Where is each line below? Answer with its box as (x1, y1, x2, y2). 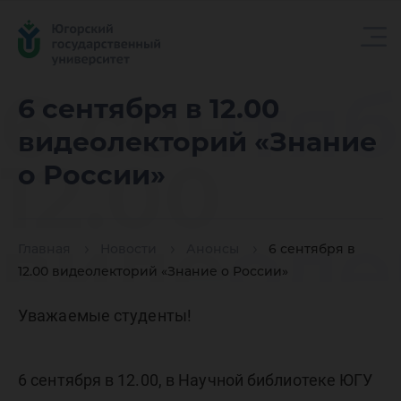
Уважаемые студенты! (18, 306, 192, 325)
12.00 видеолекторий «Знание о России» (18, 263, 288, 280)
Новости (100, 241, 157, 258)
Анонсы (186, 241, 239, 258)
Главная (18, 241, 71, 258)
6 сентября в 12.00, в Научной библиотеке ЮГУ (18, 371, 373, 389)
